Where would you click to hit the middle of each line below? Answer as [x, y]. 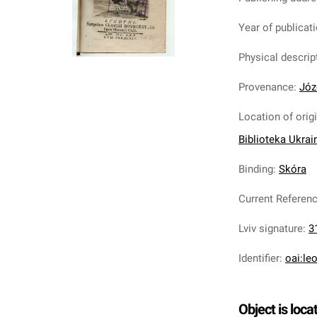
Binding [256, 169]
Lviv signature [271, 229]
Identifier [259, 258]
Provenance [266, 87]
